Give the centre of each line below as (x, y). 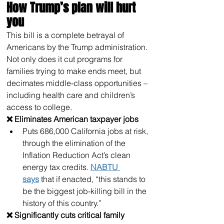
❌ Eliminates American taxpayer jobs (72, 119)
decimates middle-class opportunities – (78, 83)
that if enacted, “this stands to (93, 179)
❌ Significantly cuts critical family (66, 215)
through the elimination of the (75, 143)
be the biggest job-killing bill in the (85, 191)
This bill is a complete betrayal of (66, 35)
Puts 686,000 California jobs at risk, (86, 131)
